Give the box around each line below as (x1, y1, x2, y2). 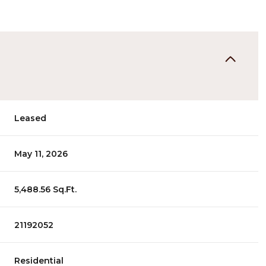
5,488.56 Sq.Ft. (14, 183, 77, 195)
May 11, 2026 (14, 148, 68, 159)
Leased (14, 112, 47, 123)
